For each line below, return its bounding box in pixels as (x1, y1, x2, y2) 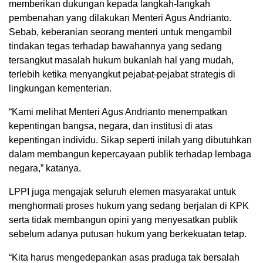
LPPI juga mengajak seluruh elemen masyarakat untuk (9, 187, 236, 197)
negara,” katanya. (9, 163, 81, 174)
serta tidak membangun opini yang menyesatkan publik (9, 215, 238, 225)
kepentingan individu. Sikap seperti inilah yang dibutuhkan (9, 135, 252, 146)
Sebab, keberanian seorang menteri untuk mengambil (9, 27, 232, 38)
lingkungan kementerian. (9, 83, 112, 94)
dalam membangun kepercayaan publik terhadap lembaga (9, 149, 251, 160)
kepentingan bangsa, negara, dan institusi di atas (9, 121, 213, 131)
